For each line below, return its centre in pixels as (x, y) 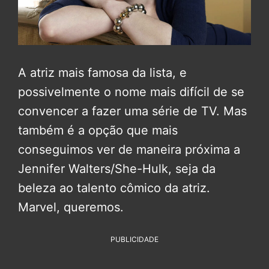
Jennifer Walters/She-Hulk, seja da (117, 168)
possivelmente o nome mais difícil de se (131, 92)
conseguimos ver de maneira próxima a (129, 149)
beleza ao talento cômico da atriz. (114, 188)
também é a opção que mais (98, 130)
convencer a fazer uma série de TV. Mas (132, 111)
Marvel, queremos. (71, 207)
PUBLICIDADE (134, 239)
